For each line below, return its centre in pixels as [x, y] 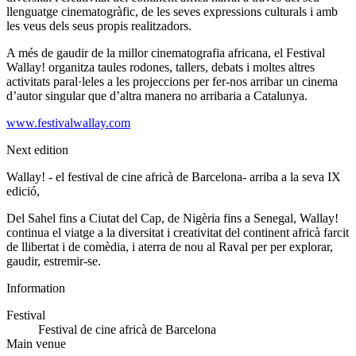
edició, [23, 192]
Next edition [37, 150]
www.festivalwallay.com [68, 123]
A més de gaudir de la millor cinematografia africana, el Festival [166, 53]
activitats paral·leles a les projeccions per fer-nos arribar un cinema [172, 82]
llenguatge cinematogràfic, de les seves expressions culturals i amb [172, 12]
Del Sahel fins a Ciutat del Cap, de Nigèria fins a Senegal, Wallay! [172, 219]
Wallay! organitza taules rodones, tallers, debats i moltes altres [161, 68]
